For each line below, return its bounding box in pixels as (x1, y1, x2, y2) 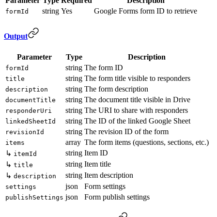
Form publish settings (84, 192, 150, 201)
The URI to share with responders (84, 106, 188, 114)
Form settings (84, 182, 125, 190)
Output (4, 32, 28, 41)
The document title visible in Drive (84, 95, 190, 104)
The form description (84, 84, 148, 93)
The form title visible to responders (84, 74, 190, 82)
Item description (84, 170, 133, 179)
